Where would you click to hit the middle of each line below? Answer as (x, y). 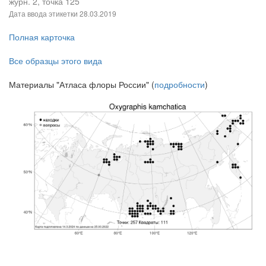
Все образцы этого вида (56, 61)
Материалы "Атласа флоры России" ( (82, 85)
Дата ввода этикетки (44, 14)
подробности (180, 85)
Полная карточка (42, 37)
